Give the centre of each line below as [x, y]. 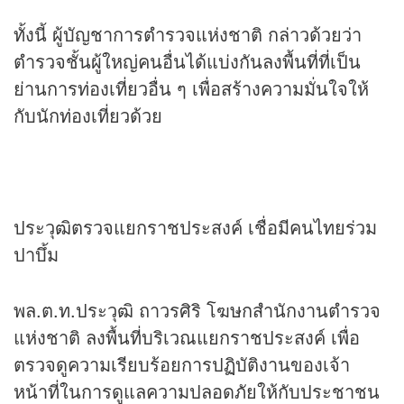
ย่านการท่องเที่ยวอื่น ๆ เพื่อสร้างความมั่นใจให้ [191, 88]
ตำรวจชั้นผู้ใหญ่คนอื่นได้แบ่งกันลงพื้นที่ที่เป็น [187, 61]
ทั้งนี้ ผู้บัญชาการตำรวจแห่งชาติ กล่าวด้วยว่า [188, 34]
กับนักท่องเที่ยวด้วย [88, 115]
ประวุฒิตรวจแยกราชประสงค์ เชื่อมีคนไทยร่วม [195, 227]
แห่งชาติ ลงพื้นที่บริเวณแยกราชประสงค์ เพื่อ [187, 337]
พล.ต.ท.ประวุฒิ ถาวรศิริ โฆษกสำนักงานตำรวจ [197, 310]
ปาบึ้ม [36, 254]
